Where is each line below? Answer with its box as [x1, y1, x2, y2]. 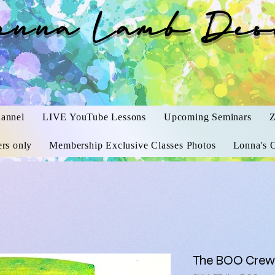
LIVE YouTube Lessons [42, 112, 146, 122]
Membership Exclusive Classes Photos [49, 140, 216, 150]
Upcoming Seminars [164, 112, 252, 122]
